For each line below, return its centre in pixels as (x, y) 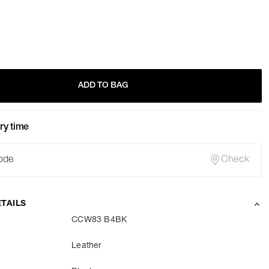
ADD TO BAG (103, 86)
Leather (87, 246)
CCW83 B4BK (99, 220)
